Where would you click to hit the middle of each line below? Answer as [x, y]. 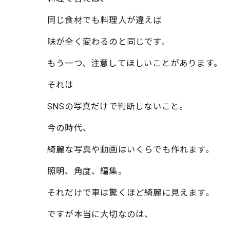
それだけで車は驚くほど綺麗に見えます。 [131, 193]
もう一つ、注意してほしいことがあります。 [135, 63]
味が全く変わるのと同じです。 [109, 42]
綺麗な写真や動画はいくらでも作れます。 [131, 150]
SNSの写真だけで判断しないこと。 [118, 107]
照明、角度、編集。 [87, 171]
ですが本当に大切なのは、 [100, 214]
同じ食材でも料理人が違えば [105, 20]
